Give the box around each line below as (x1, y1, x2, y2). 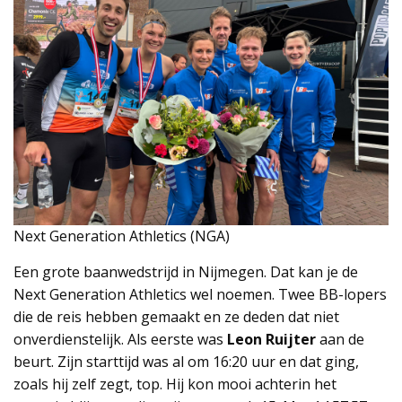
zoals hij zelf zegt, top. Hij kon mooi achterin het (13, 373, 336, 394)
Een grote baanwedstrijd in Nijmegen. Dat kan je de (13, 261, 358, 282)
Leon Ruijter (227, 328, 316, 349)
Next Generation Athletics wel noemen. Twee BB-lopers (13, 284, 387, 304)
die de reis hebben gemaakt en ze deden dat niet (13, 306, 339, 327)
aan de (316, 328, 364, 349)
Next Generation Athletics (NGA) (13, 225, 230, 246)
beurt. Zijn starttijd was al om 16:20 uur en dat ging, (13, 351, 359, 371)
